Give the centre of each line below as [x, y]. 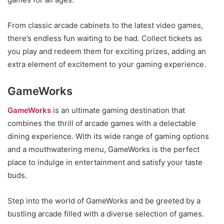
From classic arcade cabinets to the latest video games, [105, 25]
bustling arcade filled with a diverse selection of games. [106, 213]
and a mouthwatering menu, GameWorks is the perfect [103, 149]
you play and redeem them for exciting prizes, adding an [107, 51]
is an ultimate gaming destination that [118, 110]
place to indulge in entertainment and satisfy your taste [105, 162]
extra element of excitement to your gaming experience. [107, 64]
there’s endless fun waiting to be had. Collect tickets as [105, 38]
